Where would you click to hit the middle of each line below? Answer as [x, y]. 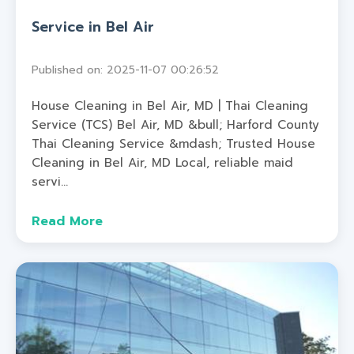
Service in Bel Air [93, 27]
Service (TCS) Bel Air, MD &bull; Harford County [175, 125]
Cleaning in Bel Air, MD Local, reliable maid [162, 163]
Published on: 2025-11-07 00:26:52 [125, 70]
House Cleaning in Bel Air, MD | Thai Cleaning [170, 106]
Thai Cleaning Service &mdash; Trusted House [173, 144]
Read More [67, 221]
